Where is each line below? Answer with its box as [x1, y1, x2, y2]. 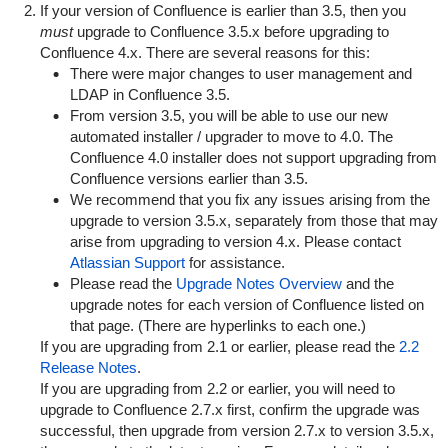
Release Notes [39, 359, 137, 376]
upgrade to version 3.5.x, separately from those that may [69, 212, 438, 229]
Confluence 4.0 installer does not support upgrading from [69, 149, 437, 166]
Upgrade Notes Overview [175, 275, 342, 292]
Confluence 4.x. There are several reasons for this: [39, 44, 370, 61]
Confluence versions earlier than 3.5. [69, 170, 308, 187]
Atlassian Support [69, 254, 185, 271]
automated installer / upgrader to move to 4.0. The [69, 128, 393, 145]
